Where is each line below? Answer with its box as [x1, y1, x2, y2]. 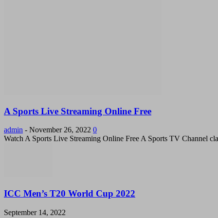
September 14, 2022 [4, 208, 66, 217]
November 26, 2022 [29, 126, 91, 134]
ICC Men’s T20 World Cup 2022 [4, 188, 135, 199]
